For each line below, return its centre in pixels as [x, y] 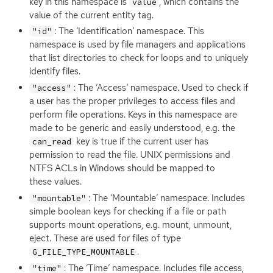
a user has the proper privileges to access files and [132, 101]
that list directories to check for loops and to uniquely [139, 58]
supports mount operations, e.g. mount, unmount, [130, 225]
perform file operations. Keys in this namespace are [133, 115]
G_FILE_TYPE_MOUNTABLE [83, 252]
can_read [51, 142]
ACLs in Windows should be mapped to [134, 168]
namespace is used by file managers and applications [137, 45]
